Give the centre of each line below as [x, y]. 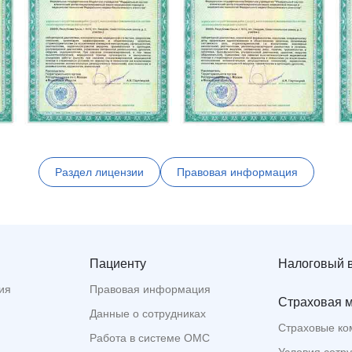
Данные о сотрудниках [148, 314]
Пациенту [118, 264]
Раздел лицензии [99, 172]
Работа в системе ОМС [150, 338]
